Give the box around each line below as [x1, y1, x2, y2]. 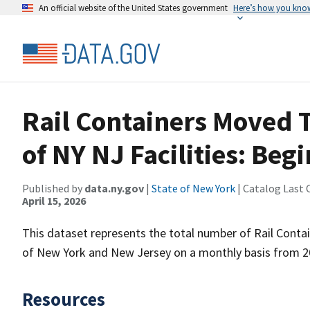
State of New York [152, 181, 235, 195]
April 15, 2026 [22, 194, 86, 208]
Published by [22, 181, 84, 195]
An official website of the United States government [39, 2, 228, 13]
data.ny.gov [84, 181, 144, 195]
